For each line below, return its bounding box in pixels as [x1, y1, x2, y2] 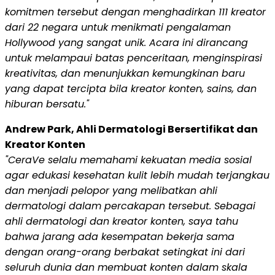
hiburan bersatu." [5, 97, 89, 112]
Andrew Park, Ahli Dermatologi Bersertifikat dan [5, 122, 258, 137]
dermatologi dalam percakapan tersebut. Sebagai [5, 199, 255, 214]
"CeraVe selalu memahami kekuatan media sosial [5, 153, 252, 168]
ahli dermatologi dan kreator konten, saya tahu [5, 214, 238, 229]
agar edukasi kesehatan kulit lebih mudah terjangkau [5, 168, 269, 183]
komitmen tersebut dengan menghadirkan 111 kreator [5, 5, 266, 20]
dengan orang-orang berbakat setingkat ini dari [5, 245, 245, 260]
